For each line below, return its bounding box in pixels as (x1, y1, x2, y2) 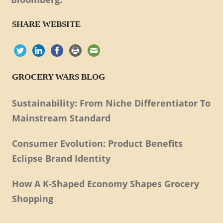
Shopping (12, 192, 54, 205)
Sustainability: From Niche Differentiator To (12, 97, 211, 109)
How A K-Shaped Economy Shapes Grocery (12, 177, 200, 190)
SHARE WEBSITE (12, 19, 81, 29)
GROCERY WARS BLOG (12, 72, 106, 82)
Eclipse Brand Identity (12, 152, 111, 164)
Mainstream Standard (12, 111, 111, 124)
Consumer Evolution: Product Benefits (12, 137, 183, 149)
